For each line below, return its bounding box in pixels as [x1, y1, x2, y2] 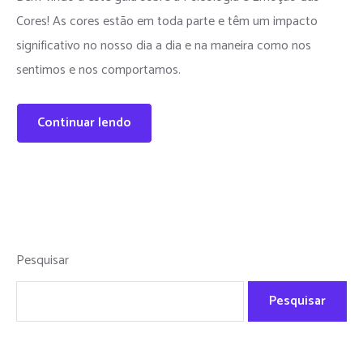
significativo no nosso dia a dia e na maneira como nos [16, 35, 311, 58]
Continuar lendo [37, 112, 131, 135]
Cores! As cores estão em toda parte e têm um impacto [16, 11, 318, 33]
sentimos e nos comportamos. [16, 59, 181, 82]
